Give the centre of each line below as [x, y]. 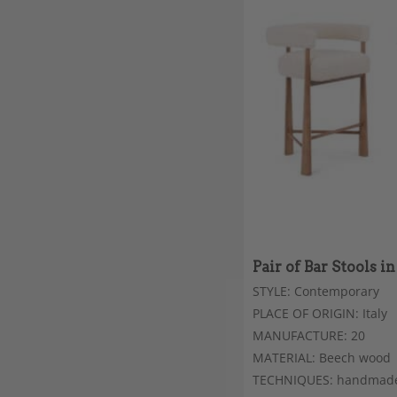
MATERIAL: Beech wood [322, 358]
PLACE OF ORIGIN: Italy [320, 313]
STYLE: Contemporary [316, 291]
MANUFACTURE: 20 [309, 336]
